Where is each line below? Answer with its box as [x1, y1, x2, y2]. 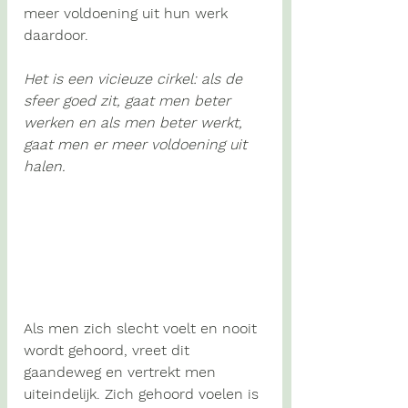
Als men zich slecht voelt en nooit [24, 320, 261, 338]
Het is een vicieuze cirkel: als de [24, 70, 247, 87]
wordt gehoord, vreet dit [24, 342, 194, 360]
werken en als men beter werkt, [24, 114, 247, 131]
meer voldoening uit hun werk [24, 5, 232, 22]
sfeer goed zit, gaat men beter [24, 92, 235, 109]
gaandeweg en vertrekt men [24, 363, 220, 382]
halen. [24, 158, 66, 175]
